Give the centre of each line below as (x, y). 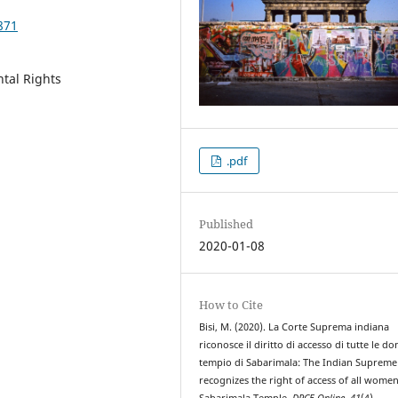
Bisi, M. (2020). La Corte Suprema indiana (295, 326)
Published (227, 223)
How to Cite (231, 304)
